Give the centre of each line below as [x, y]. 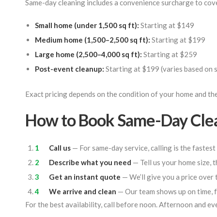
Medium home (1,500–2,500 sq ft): [93, 40]
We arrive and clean [83, 191]
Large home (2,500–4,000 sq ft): [88, 54]
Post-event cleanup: [70, 69]
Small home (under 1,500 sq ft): [87, 25]
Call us [60, 148]
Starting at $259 [170, 54]
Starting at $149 [167, 25]
